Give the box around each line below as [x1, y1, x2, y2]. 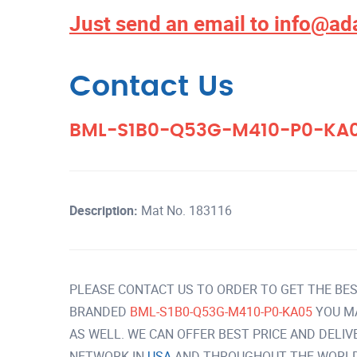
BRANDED [69, 303, 130, 320]
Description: [69, 202, 138, 219]
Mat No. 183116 [138, 202, 232, 219]
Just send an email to [69, 10, 274, 37]
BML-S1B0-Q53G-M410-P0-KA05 [130, 303, 316, 320]
